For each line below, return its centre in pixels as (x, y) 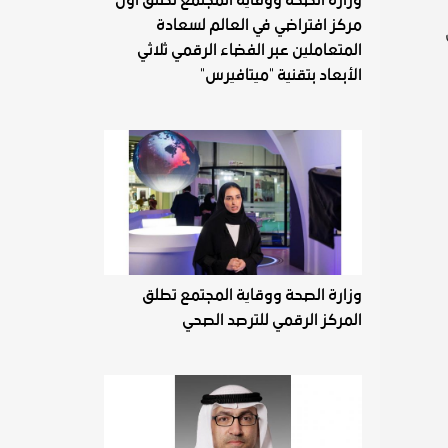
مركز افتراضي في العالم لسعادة (259, 24)
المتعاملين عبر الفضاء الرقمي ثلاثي (250, 49)
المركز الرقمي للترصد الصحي (272, 319)
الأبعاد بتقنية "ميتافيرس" (281, 74)
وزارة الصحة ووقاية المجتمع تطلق (252, 294)
